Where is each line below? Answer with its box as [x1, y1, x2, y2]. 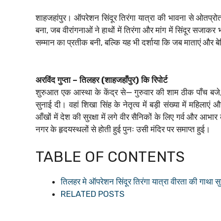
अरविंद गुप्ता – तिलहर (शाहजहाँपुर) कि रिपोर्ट [36, 74, 168, 85]
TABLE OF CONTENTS [36, 148, 184, 166]
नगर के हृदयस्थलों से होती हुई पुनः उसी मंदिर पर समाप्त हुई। [36, 124, 210, 134]
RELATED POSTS [61, 189, 124, 199]
